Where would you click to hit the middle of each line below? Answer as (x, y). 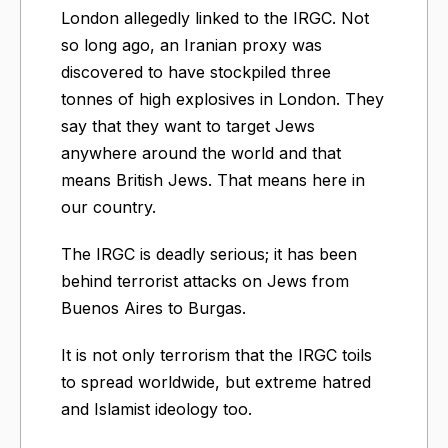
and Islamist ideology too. (156, 408)
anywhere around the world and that (201, 152)
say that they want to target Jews (188, 125)
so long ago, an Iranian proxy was (191, 44)
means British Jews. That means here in (213, 179)
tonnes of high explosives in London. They (222, 98)
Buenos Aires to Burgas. (153, 307)
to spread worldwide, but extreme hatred (216, 381)
